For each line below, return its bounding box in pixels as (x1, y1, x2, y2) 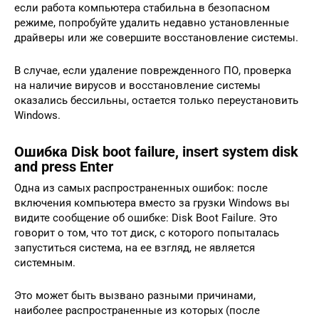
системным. (14, 256, 75, 270)
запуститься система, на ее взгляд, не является (14, 241, 255, 255)
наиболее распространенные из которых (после (14, 304, 260, 318)
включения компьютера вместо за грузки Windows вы (14, 197, 290, 210)
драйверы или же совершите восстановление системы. (14, 31, 298, 45)
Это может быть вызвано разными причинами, (14, 289, 256, 303)
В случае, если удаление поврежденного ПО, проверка (14, 64, 291, 78)
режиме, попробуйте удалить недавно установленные (14, 16, 289, 30)
